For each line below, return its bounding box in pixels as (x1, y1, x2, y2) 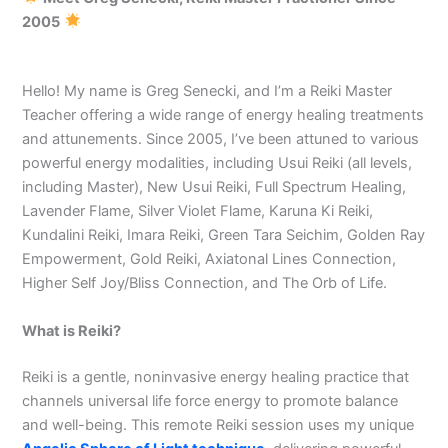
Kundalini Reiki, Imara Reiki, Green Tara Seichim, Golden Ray (22, 226, 426, 245)
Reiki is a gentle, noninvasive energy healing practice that (22, 367, 410, 386)
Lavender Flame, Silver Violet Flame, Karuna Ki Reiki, (22, 202, 374, 221)
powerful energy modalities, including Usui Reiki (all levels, (22, 154, 413, 173)
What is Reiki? (22, 321, 122, 340)
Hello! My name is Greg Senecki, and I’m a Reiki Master (22, 82, 393, 101)
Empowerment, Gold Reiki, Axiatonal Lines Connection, (22, 250, 397, 269)
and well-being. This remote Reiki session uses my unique (22, 415, 415, 434)
